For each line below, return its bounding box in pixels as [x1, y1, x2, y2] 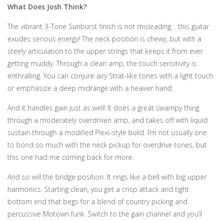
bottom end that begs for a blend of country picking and [7, 197, 187, 206]
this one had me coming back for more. [7, 152, 134, 162]
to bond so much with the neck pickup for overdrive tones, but [7, 140, 207, 149]
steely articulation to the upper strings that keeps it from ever [7, 46, 203, 56]
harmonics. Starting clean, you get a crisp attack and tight [7, 184, 189, 194]
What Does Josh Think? [7, 2, 87, 11]
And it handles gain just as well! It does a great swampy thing [7, 103, 199, 112]
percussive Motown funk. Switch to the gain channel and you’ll [7, 209, 202, 219]
